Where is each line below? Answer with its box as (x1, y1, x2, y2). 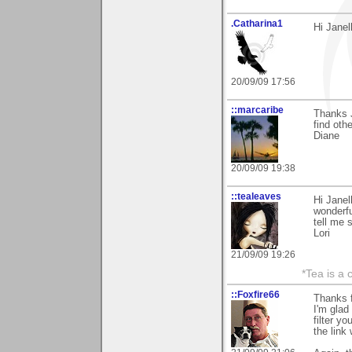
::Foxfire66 (231, 289, 280, 301)
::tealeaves (231, 191, 281, 203)
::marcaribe (231, 104, 284, 116)
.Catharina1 (231, 18, 283, 30)
